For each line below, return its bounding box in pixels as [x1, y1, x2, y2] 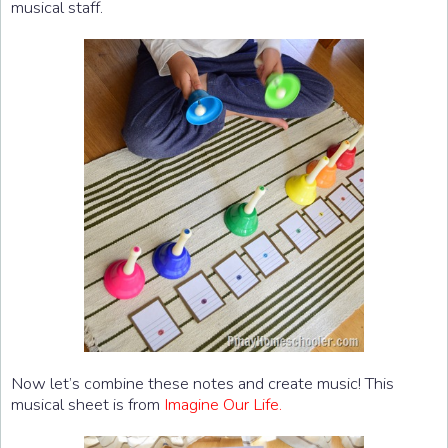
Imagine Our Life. [164, 392, 282, 416]
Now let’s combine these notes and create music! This [11, 371, 394, 395]
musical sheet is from [11, 392, 164, 416]
